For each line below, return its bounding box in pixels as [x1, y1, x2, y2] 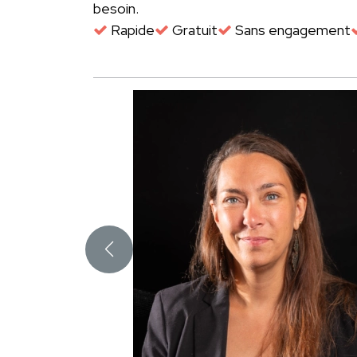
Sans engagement [232, 21, 351, 39]
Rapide [108, 21, 155, 39]
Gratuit [169, 21, 218, 39]
